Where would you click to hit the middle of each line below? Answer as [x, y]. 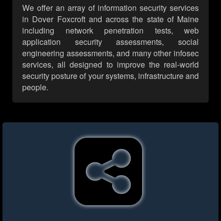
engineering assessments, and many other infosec [110, 53]
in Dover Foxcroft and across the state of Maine [110, 19]
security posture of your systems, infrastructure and [110, 76]
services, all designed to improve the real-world [110, 65]
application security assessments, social [110, 42]
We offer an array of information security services [110, 8]
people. [35, 87]
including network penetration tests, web [110, 31]
